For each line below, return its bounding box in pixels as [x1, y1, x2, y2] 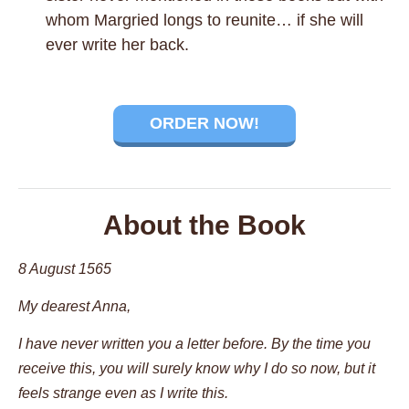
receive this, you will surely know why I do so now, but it [18, 361, 375, 377]
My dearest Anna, [18, 298, 131, 314]
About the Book [103, 209, 306, 240]
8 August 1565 [18, 260, 111, 277]
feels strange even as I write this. [18, 385, 228, 402]
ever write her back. [46, 35, 189, 54]
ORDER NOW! [150, 113, 259, 132]
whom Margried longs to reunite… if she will [46, 10, 363, 29]
